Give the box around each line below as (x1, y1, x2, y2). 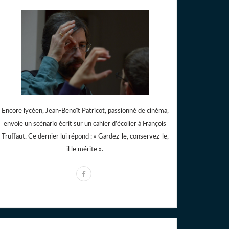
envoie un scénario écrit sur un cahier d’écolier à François (4, 121, 166, 128)
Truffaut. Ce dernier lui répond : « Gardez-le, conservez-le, (1, 133, 169, 141)
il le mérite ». (66, 146, 103, 153)
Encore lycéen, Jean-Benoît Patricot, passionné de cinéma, (1, 108, 169, 115)
